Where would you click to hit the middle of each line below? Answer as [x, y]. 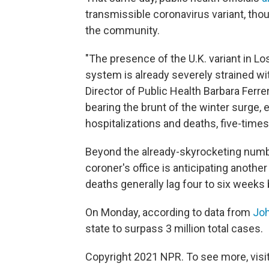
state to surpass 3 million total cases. [174, 228]
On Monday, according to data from [169, 212]
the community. [122, 30]
